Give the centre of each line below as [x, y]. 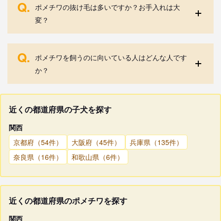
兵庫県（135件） [156, 142]
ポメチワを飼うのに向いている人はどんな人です [111, 57]
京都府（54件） [38, 142]
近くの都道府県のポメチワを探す [68, 200]
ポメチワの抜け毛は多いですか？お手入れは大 [108, 7]
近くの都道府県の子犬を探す [60, 109]
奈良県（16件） [38, 157]
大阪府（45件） [96, 142]
